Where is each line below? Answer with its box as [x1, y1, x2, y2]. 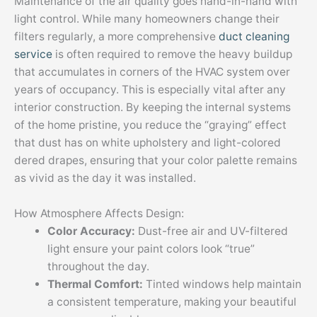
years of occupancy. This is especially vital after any [14, 82, 286, 96]
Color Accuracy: [47, 224, 138, 238]
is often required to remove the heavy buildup [52, 47, 292, 61]
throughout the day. [47, 259, 149, 273]
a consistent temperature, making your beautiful [47, 294, 296, 309]
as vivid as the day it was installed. [14, 171, 196, 185]
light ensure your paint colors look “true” [47, 241, 255, 255]
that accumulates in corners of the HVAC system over [14, 64, 290, 79]
